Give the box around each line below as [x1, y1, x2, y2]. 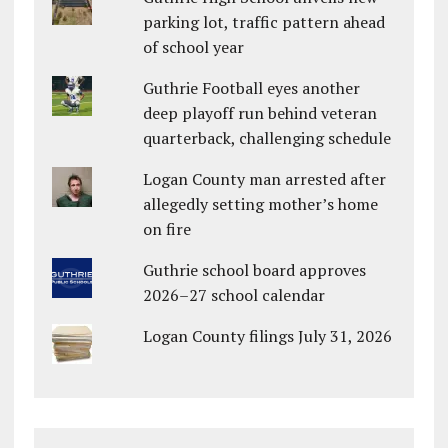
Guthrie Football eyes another [143, 77, 361, 100]
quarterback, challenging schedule [143, 127, 392, 150]
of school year [143, 36, 245, 59]
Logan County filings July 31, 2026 [143, 325, 393, 348]
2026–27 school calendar [143, 284, 326, 307]
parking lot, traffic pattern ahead [143, 11, 386, 34]
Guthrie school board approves [143, 259, 367, 282]
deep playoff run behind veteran [143, 102, 378, 125]
